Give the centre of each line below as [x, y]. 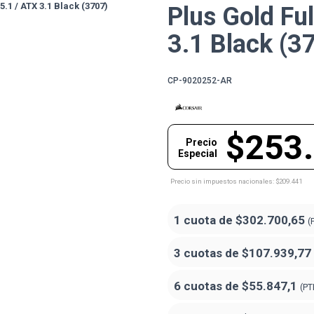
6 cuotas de [208, 286]
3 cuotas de [208, 253]
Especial [198, 153]
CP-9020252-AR [200, 80]
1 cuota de [205, 220]
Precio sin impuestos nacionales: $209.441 [236, 181]
